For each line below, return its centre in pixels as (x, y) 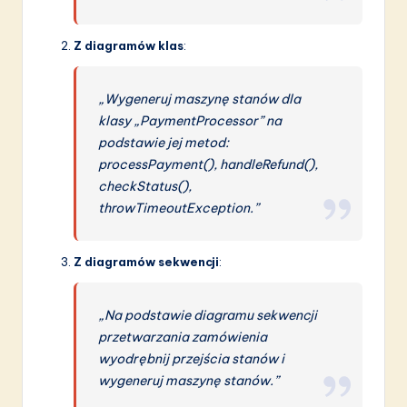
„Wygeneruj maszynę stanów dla (200, 99)
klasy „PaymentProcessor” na (190, 121)
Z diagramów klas (129, 46)
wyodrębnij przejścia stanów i (192, 359)
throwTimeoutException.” (179, 208)
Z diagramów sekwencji (146, 262)
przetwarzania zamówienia (183, 338)
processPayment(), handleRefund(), (208, 165)
